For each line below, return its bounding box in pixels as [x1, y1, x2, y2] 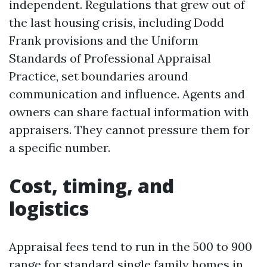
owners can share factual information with [9, 104, 249, 119]
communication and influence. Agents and [9, 86, 245, 101]
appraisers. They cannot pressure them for [9, 122, 250, 137]
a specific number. [9, 140, 110, 155]
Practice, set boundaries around [9, 69, 188, 83]
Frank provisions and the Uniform [9, 33, 198, 48]
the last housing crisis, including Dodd [9, 15, 224, 30]
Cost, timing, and [9, 173, 174, 198]
